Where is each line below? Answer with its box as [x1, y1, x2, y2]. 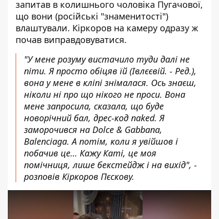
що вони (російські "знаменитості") [16, 10, 168, 22]
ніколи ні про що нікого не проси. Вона [24, 88, 185, 100]
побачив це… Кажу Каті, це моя [24, 147, 156, 159]
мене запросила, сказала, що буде [24, 100, 164, 112]
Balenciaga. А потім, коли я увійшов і [24, 135, 178, 147]
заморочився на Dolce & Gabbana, [24, 124, 162, 135]
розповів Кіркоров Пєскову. [24, 171, 134, 182]
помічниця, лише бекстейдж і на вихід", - [24, 159, 197, 171]
